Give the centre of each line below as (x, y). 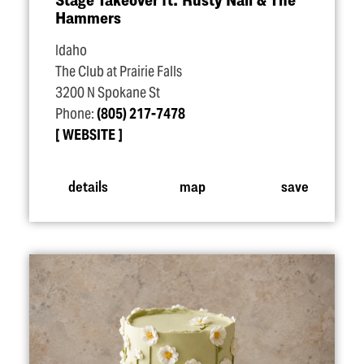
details (88, 185)
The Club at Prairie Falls (119, 71)
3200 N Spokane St (108, 93)
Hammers (88, 17)
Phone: (76, 114)
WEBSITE (89, 135)
